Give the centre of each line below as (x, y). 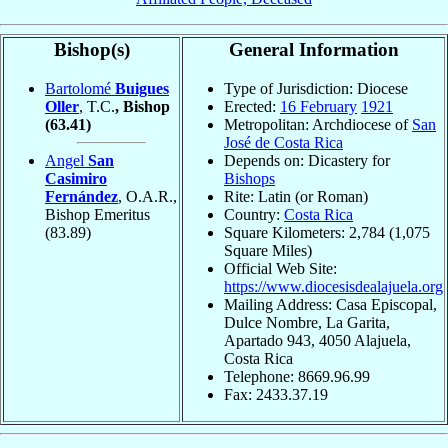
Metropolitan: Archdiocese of (318, 124)
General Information (313, 50)
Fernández (81, 196)
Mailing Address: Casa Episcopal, (330, 304)
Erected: (252, 106)
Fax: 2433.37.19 (276, 394)
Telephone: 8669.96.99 (297, 376)
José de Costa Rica (283, 142)
